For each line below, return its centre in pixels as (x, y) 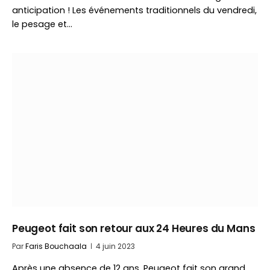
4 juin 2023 (115, 246)
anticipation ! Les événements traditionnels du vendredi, (134, 10)
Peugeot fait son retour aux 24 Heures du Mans (134, 228)
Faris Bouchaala (56, 246)
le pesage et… (42, 24)
